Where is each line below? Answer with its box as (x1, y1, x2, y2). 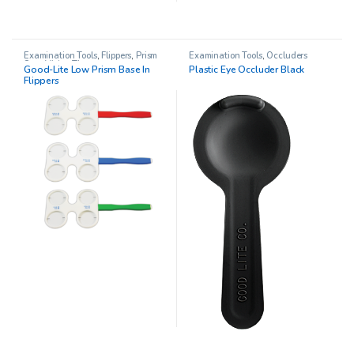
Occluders (266, 49, 308, 62)
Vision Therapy (45, 58, 106, 70)
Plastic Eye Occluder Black (188, 63, 305, 77)
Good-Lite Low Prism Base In (23, 63, 151, 77)
